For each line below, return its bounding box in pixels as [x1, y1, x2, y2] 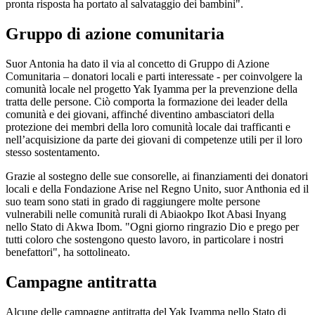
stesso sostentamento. [6, 146, 100, 159]
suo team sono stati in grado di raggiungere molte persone [6, 195, 260, 208]
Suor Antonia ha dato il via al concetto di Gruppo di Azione [6, 58, 269, 70]
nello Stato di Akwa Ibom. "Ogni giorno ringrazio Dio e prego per [6, 221, 299, 233]
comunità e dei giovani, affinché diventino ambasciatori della [6, 108, 274, 121]
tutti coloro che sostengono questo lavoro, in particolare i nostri [6, 233, 283, 246]
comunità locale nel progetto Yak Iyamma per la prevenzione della [6, 83, 297, 96]
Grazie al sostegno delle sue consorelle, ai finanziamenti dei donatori [6, 170, 308, 183]
